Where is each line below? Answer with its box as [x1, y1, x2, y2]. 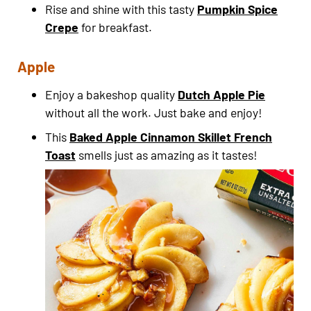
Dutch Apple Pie [178, 86, 265, 102]
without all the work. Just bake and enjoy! [45, 104, 262, 120]
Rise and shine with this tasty [45, 1, 197, 17]
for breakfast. [78, 19, 152, 35]
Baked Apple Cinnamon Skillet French [69, 128, 272, 144]
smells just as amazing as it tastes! [76, 146, 258, 162]
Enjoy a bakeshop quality [45, 86, 178, 102]
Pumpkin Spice [197, 1, 278, 17]
